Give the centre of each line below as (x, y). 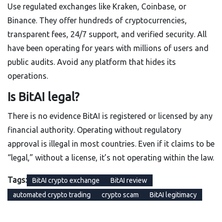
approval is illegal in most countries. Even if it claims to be (111, 144)
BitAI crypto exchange (66, 181)
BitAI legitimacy (173, 195)
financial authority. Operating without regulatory (94, 130)
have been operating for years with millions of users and (108, 48)
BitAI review (129, 181)
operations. (28, 76)
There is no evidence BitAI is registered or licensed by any (110, 116)
